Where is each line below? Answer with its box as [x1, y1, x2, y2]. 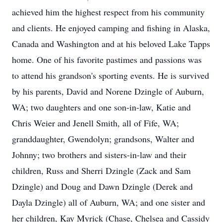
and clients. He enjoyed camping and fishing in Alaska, [12, 22, 210, 34]
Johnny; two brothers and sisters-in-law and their [12, 149, 186, 161]
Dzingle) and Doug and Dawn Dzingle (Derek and [12, 180, 193, 192]
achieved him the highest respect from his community [12, 6, 205, 18]
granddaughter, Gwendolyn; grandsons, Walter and [12, 133, 194, 145]
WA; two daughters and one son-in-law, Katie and [12, 101, 191, 113]
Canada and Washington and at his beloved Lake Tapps [12, 38, 210, 50]
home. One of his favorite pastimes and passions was [12, 54, 202, 65]
